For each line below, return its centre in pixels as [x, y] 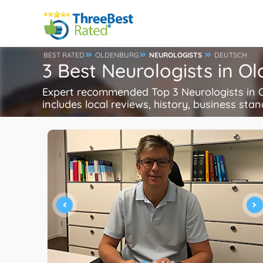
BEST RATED [64, 55]
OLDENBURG [117, 55]
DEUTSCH [231, 55]
